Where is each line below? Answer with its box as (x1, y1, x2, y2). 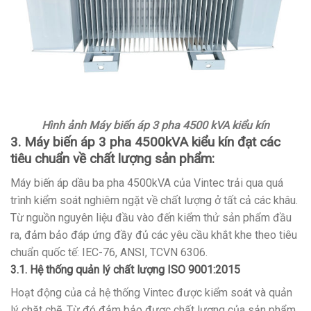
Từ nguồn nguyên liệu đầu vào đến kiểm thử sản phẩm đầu (10, 210, 292, 224)
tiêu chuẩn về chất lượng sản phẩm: (10, 151, 215, 167)
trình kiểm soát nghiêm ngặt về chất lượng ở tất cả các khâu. (10, 193, 298, 207)
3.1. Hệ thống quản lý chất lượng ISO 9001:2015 (10, 262, 240, 276)
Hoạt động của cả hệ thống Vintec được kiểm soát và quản (10, 285, 292, 299)
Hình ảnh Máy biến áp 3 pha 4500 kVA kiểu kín (42, 119, 269, 133)
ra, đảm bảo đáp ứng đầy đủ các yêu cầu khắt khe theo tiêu (10, 228, 297, 242)
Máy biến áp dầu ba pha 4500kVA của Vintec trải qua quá (10, 176, 283, 190)
